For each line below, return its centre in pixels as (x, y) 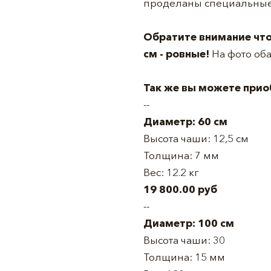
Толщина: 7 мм (181, 155)
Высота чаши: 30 (184, 240)
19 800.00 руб (180, 189)
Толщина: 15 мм (184, 257)
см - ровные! (178, 54)
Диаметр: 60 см (185, 121)
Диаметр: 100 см (189, 223)
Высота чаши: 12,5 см (196, 138)
